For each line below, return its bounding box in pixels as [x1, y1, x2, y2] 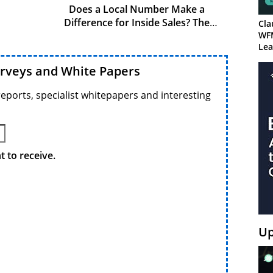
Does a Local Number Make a [68, 2, 205, 16]
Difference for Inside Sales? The [63, 15, 210, 29]
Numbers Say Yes [96, 29, 177, 43]
